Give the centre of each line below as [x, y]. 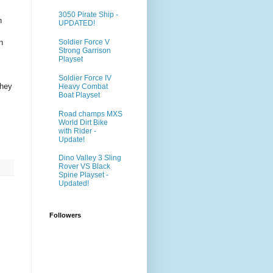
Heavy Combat [83, 86]
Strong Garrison [85, 51]
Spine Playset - [83, 175]
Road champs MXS [90, 114]
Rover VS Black [84, 167]
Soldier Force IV [85, 78]
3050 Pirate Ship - [88, 15]
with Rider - [77, 131]
